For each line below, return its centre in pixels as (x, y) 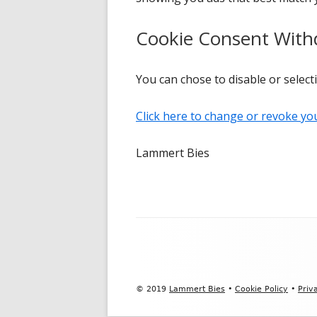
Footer (158, 233)
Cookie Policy (261, 289)
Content (163, 258)
